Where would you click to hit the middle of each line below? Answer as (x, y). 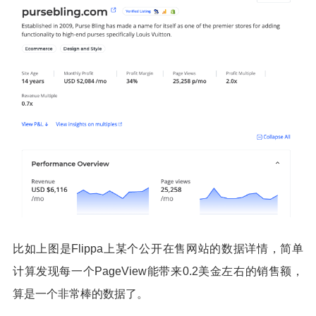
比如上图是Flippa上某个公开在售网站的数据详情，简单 (158, 249)
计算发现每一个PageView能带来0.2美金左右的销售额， (158, 272)
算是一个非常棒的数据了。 (80, 294)
